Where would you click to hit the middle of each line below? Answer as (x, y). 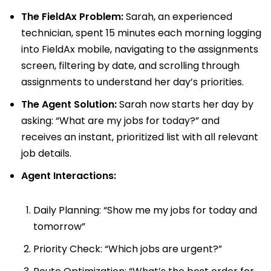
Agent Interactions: (69, 175)
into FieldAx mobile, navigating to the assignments (140, 49)
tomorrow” (59, 226)
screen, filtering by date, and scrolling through (130, 65)
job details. (46, 153)
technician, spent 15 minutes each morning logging (141, 33)
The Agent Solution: (69, 104)
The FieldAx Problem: (72, 16)
